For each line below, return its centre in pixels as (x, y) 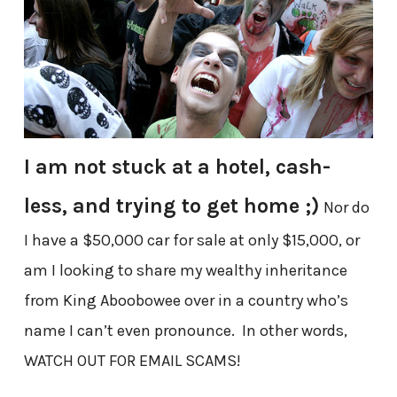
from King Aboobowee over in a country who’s (186, 301)
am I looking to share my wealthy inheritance (185, 271)
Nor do (344, 208)
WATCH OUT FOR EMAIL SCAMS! (132, 361)
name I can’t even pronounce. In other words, (185, 331)
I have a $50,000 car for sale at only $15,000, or (191, 241)
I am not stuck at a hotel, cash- (177, 167)
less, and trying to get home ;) (171, 206)
